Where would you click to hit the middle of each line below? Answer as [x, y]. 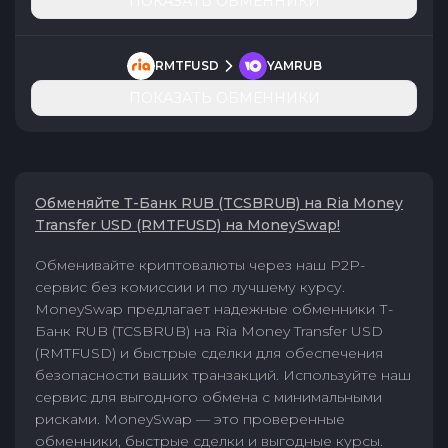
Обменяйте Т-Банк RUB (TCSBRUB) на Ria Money [219, 203]
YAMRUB [294, 65]
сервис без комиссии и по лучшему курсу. [190, 287]
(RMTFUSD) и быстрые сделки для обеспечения [209, 353]
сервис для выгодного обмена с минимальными [208, 397]
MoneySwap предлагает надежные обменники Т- [214, 309]
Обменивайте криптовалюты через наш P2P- [200, 265]
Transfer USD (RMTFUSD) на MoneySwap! [187, 225]
